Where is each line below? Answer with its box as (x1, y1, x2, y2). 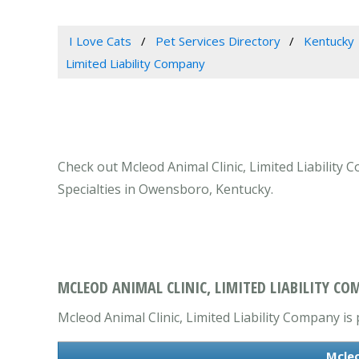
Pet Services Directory (155, 33, 280, 50)
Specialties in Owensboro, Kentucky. (58, 180, 273, 199)
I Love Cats (68, 33, 131, 50)
